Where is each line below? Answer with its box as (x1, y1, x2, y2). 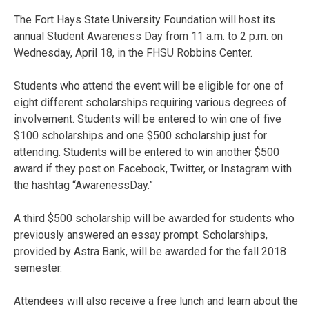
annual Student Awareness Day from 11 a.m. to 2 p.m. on (14, 29, 283, 43)
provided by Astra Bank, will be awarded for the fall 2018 (14, 244, 286, 258)
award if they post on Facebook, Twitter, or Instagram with (14, 161, 292, 175)
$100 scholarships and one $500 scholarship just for (14, 128, 267, 142)
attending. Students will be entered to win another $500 (14, 145, 279, 159)
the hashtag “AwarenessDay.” (14, 178, 153, 192)
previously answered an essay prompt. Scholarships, (14, 228, 268, 241)
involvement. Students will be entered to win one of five (14, 112, 281, 126)
